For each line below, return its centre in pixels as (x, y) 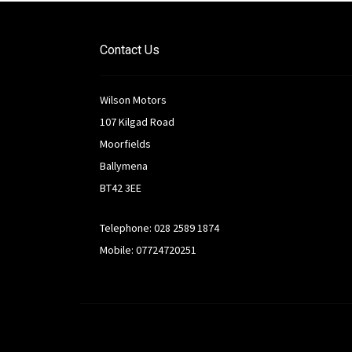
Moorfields (125, 144)
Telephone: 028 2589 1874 (159, 228)
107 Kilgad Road (137, 122)
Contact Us (130, 50)
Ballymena (124, 166)
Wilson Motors (133, 100)
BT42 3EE (121, 188)
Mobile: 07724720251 (148, 250)
